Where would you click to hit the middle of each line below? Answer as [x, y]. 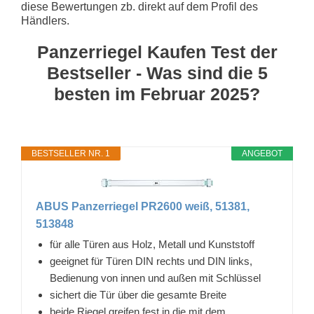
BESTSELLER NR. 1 [71, 153]
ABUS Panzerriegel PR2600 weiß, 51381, [143, 206]
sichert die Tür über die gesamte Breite [138, 294]
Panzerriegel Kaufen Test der [157, 52]
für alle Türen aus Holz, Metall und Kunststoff [152, 244]
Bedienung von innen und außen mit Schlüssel [155, 278]
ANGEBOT [262, 153]
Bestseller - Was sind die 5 [157, 73]
